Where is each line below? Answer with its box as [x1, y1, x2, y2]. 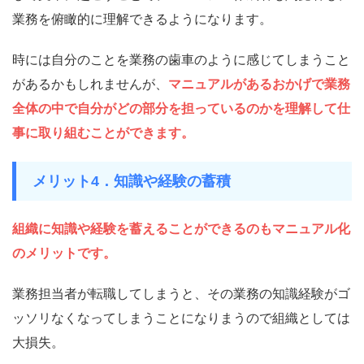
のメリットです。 [12, 246, 116, 261]
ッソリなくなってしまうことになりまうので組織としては [12, 311, 350, 326]
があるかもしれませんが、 [12, 77, 168, 92]
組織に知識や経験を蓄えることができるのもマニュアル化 [12, 222, 350, 236]
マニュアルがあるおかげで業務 [168, 77, 350, 92]
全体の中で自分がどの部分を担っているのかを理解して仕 [12, 102, 350, 116]
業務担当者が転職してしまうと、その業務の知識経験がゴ [12, 287, 350, 301]
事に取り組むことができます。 [12, 126, 194, 141]
